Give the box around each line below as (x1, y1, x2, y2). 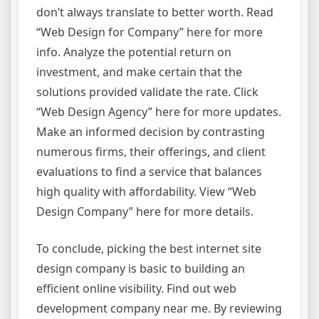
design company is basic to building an (36, 260, 245, 276)
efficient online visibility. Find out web (36, 280, 236, 296)
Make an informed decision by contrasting (36, 123, 265, 140)
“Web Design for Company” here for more (36, 23, 263, 40)
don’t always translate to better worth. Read (36, 4, 273, 20)
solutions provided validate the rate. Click (36, 83, 258, 100)
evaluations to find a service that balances (36, 163, 262, 179)
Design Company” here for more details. (36, 203, 253, 219)
